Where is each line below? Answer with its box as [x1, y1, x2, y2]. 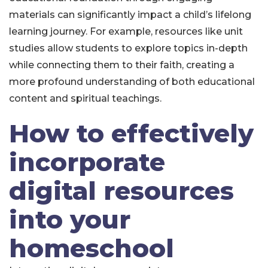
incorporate [9, 147, 165, 178]
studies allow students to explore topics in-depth [9, 42, 248, 54]
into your [9, 204, 130, 235]
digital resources [9, 175, 234, 206]
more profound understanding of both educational [9, 76, 255, 87]
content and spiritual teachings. [9, 93, 162, 104]
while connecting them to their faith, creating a [9, 59, 234, 71]
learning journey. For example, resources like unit [9, 26, 243, 37]
